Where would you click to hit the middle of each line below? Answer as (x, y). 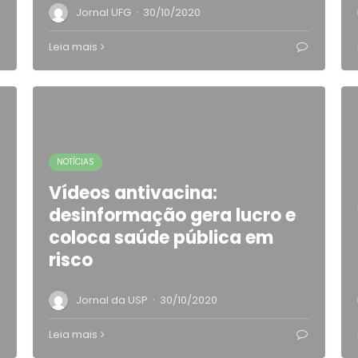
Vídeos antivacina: (133, 193)
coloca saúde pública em (161, 238)
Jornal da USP (111, 300)
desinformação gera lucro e (172, 215)
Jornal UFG (103, 12)
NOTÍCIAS (75, 162)
